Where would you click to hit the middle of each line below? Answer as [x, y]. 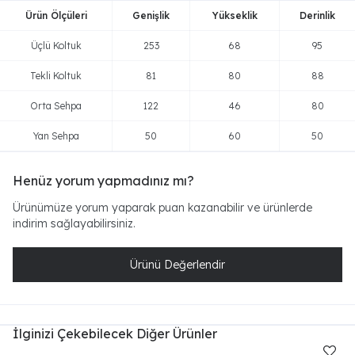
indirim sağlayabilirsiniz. [74, 223]
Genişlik [151, 15]
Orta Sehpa [56, 106]
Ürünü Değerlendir [177, 265]
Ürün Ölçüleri [56, 15]
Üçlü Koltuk [56, 46]
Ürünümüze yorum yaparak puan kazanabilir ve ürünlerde [162, 208]
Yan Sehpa [56, 136]
